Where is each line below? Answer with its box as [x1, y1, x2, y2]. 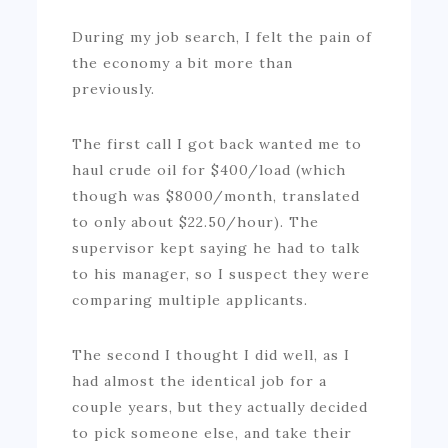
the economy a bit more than [72, 53, 294, 72]
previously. [72, 79, 156, 98]
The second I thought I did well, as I [72, 345, 351, 364]
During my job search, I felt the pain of [72, 27, 373, 46]
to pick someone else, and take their [72, 423, 353, 442]
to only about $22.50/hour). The [72, 212, 320, 231]
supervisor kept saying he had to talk [72, 238, 361, 257]
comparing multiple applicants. [72, 290, 309, 309]
